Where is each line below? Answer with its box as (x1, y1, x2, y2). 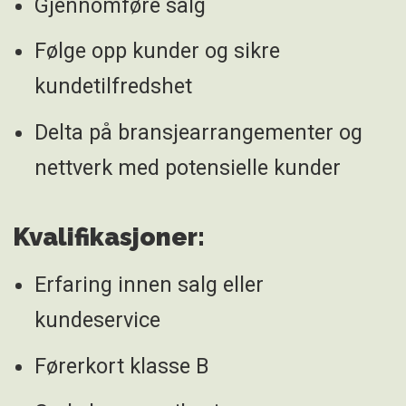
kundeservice (34, 307, 160, 333)
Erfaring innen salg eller (34, 272, 264, 298)
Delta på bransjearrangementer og (34, 120, 362, 146)
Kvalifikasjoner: (12, 221, 205, 251)
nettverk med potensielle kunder (34, 155, 341, 181)
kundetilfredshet (34, 73, 192, 100)
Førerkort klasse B (34, 353, 208, 379)
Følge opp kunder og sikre (34, 38, 280, 64)
